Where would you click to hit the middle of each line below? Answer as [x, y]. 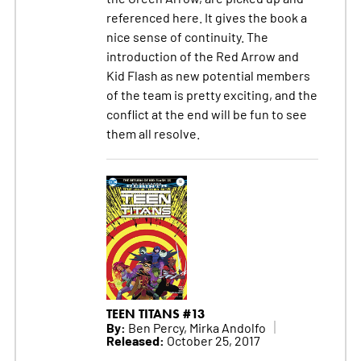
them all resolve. [153, 133]
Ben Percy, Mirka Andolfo [195, 327]
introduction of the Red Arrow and [202, 56]
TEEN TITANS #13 [156, 313]
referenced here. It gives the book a [206, 17]
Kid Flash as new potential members [208, 75]
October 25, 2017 [212, 340]
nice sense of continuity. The [187, 37]
